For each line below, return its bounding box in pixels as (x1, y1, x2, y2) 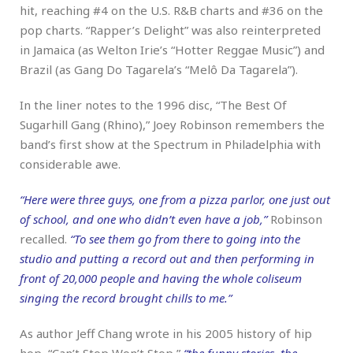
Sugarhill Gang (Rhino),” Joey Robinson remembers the (20, 116, 325, 132)
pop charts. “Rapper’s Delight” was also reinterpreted (20, 21, 321, 38)
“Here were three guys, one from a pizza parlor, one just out (20, 191, 330, 207)
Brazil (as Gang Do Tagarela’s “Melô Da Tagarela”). (20, 61, 298, 77)
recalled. (20, 230, 70, 247)
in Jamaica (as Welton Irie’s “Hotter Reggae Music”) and (20, 41, 325, 58)
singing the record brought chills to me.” (20, 289, 232, 306)
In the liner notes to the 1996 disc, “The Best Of (20, 96, 287, 113)
